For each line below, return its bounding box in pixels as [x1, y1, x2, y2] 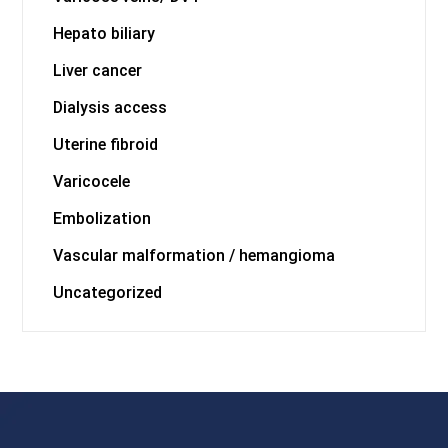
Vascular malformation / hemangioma [53, 245, 336, 265]
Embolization [53, 208, 152, 228]
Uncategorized [53, 282, 163, 302]
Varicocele [53, 171, 131, 191]
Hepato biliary [53, 23, 156, 43]
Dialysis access [53, 97, 168, 117]
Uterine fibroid [53, 134, 159, 154]
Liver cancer [53, 60, 143, 80]
